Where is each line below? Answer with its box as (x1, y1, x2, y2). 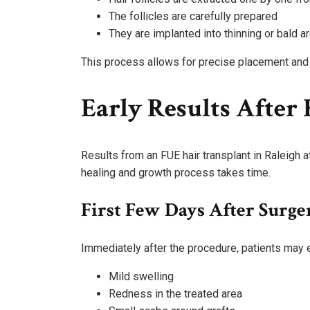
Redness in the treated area (109, 286, 242, 300)
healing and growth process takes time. (81, 165, 271, 179)
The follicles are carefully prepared (109, 9, 277, 23)
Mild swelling (109, 269, 174, 283)
